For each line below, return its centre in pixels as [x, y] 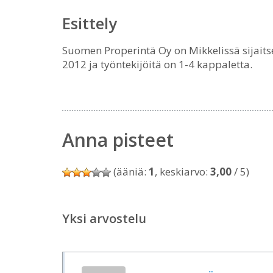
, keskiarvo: [183, 172]
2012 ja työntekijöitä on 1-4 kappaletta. [157, 64]
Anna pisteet [118, 140]
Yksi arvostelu [104, 218]
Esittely [90, 23]
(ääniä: [130, 172]
